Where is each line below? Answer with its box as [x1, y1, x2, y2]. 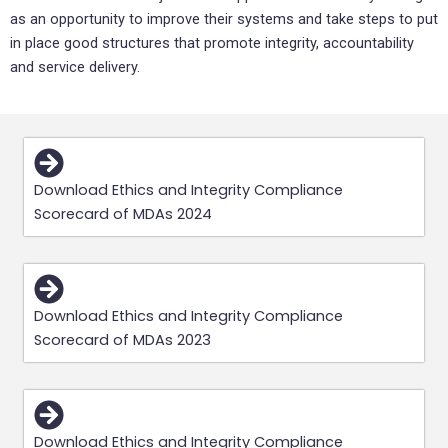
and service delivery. [10, 57, 144, 76]
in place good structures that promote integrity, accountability [10, 33, 414, 52]
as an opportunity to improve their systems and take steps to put [10, 9, 438, 28]
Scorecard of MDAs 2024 [34, 204, 212, 225]
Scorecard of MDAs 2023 [34, 330, 211, 351]
